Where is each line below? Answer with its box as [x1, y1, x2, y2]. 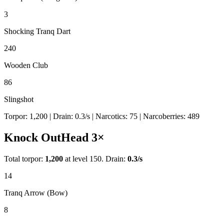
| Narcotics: [90, 111, 129, 120]
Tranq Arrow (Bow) [4, 188, 67, 197]
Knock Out [4, 130, 61, 144]
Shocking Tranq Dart [4, 26, 70, 35]
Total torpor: [4, 154, 45, 163]
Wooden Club [4, 60, 48, 69]
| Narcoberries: [137, 111, 187, 120]
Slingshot [4, 94, 33, 103]
